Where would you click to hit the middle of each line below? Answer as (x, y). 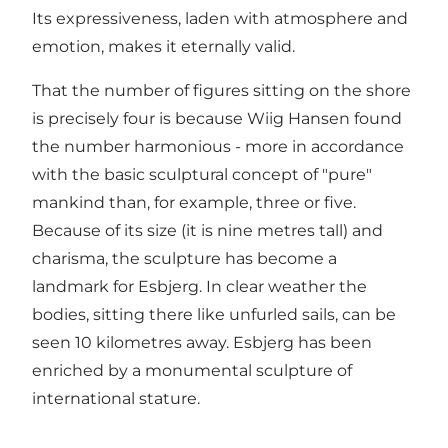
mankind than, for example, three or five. (194, 202)
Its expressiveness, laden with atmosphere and (220, 18)
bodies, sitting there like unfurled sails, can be (214, 314)
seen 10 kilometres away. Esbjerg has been (202, 342)
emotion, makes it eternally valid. (163, 46)
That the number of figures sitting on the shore (221, 90)
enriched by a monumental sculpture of (192, 370)
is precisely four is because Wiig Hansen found (217, 118)
